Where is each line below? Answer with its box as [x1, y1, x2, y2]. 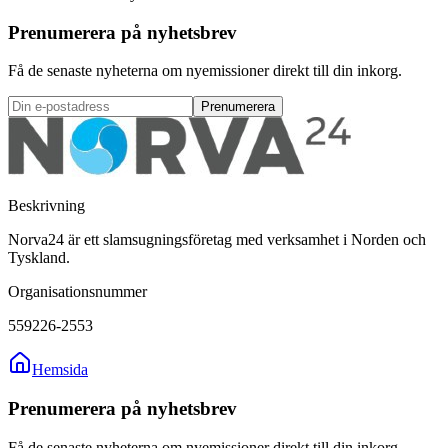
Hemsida [32, 361, 88, 379]
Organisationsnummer [8, 283, 147, 301]
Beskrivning [8, 197, 85, 215]
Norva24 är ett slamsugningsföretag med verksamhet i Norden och [8, 231, 426, 249]
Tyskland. [8, 249, 70, 267]
